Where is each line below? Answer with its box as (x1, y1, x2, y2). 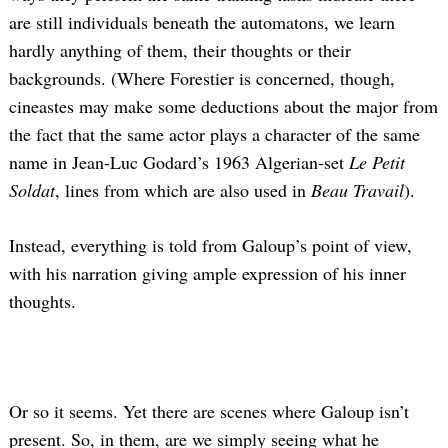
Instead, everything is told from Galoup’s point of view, (9, 233, 412, 258)
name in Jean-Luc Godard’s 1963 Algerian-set (9, 150, 349, 175)
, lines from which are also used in (55, 178, 311, 203)
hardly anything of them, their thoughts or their (9, 38, 351, 63)
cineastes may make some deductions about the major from (9, 94, 438, 119)
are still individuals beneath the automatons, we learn (9, 10, 395, 35)
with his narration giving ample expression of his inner (9, 261, 406, 286)
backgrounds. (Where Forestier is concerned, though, (9, 66, 395, 91)
